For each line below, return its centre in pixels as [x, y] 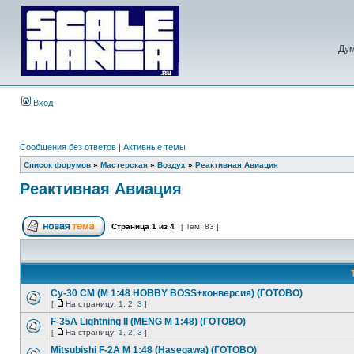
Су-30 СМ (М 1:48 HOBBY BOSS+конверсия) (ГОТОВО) [177, 293]
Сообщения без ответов [68, 147]
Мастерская [124, 165]
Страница [130, 226]
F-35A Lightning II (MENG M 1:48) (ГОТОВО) [148, 322]
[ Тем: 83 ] [200, 226]
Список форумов [57, 165]
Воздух [171, 165]
